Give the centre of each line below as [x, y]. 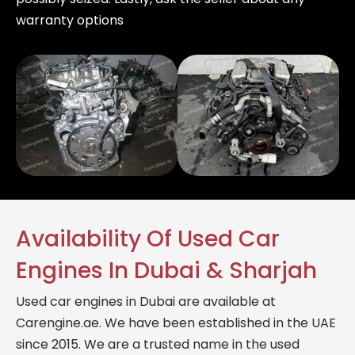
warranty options [70, 20]
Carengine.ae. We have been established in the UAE [176, 323]
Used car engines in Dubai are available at [146, 301]
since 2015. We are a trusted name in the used [158, 344]
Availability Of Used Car [148, 239]
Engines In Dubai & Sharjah [166, 270]
